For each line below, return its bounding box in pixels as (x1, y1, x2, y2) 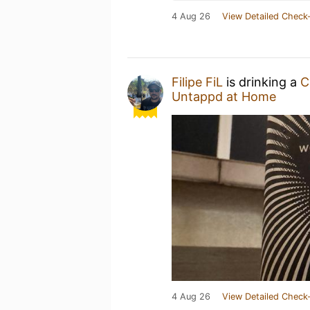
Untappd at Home (172, 89, 276, 104)
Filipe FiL (172, 75, 223, 89)
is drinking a (223, 75, 300, 89)
